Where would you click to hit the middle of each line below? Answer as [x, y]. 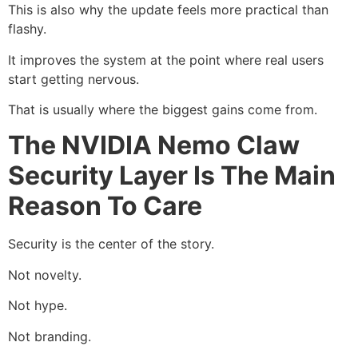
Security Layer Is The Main [172, 176]
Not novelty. [45, 274]
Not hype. [38, 306]
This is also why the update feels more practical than [168, 10]
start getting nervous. [74, 79]
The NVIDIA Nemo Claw [154, 145]
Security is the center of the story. [111, 244]
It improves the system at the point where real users [166, 60]
